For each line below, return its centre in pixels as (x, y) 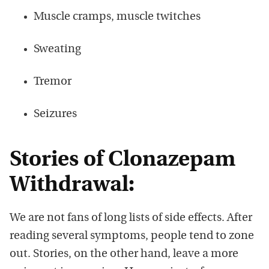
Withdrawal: (72, 186)
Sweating (57, 50)
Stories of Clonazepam (122, 161)
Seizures (55, 115)
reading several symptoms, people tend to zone (132, 237)
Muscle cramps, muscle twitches (117, 17)
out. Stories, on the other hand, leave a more (124, 255)
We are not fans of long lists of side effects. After (131, 219)
